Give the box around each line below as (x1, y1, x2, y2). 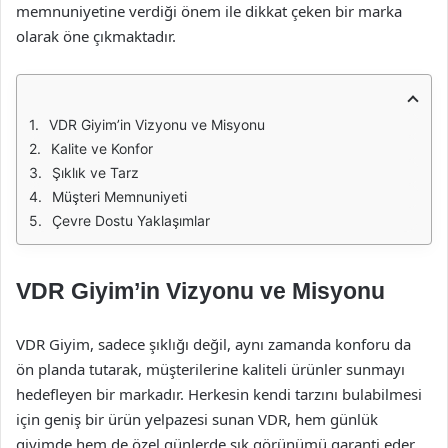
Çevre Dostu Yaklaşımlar (52, 212, 210, 229)
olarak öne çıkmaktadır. (16, 26, 176, 46)
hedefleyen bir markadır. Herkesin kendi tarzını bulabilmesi (16, 384, 422, 404)
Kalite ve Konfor (51, 140, 153, 157)
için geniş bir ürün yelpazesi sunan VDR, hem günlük (16, 409, 378, 429)
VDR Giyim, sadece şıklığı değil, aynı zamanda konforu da (16, 334, 411, 354)
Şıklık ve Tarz (52, 164, 139, 181)
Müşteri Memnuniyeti (52, 188, 187, 205)
